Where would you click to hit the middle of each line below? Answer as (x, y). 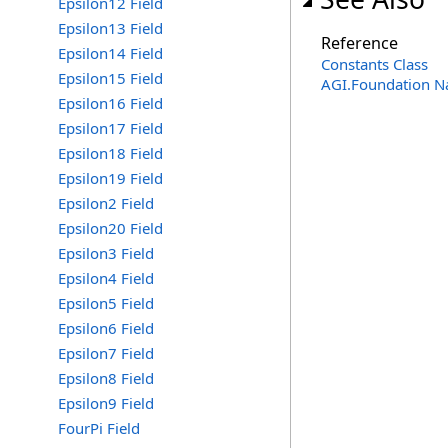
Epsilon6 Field (106, 328)
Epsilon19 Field (110, 178)
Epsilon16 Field (110, 103)
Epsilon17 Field (110, 128)
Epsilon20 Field (110, 228)
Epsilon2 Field (106, 203)
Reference (359, 43)
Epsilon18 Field (110, 153)
